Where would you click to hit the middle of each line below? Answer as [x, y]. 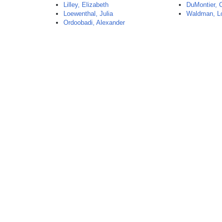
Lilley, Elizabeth [86, 5]
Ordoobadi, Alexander [94, 23]
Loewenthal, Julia [88, 14]
